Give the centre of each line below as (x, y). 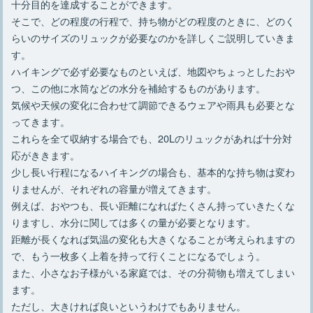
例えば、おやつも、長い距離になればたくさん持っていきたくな (153, 205)
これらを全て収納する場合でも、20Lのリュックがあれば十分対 (152, 138)
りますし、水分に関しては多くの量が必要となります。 (134, 221)
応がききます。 (46, 154)
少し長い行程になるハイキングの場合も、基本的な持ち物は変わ (153, 171)
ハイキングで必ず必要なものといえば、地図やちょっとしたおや (153, 71)
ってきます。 (41, 121)
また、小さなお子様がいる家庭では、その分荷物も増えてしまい (153, 272)
